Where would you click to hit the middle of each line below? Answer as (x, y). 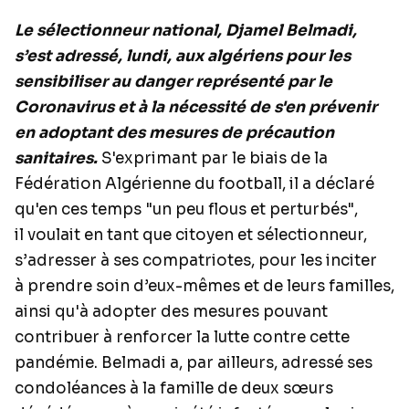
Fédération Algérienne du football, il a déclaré (194, 184)
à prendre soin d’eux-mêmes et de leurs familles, (204, 286)
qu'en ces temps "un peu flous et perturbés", (186, 210)
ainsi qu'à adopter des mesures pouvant (171, 312)
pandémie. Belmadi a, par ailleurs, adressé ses (194, 363)
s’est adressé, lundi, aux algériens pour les (183, 56)
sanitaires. (56, 158)
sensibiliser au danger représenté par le (173, 82)
